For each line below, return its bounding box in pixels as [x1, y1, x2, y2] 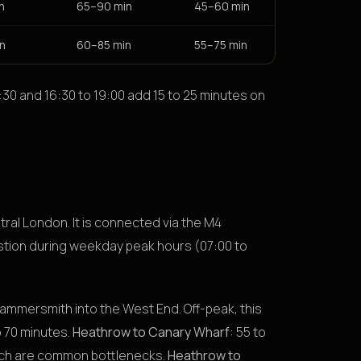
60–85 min [77, 36, 131, 52]
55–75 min [194, 36, 247, 52]
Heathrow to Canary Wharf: [73, 322, 234, 341]
